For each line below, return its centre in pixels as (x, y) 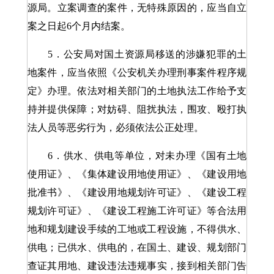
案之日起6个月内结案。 (79, 26)
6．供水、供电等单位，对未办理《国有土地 (137, 156)
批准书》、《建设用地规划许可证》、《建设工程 (137, 192)
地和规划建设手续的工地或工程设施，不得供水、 (137, 229)
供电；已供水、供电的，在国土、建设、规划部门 (137, 247)
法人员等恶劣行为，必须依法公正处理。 (115, 128)
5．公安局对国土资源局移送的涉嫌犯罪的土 (137, 54)
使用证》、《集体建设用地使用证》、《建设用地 (137, 174)
